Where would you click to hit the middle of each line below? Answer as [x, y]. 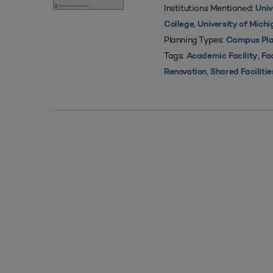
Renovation [185, 72]
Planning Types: [195, 40]
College [179, 25]
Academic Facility [222, 56]
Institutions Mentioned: [210, 8]
